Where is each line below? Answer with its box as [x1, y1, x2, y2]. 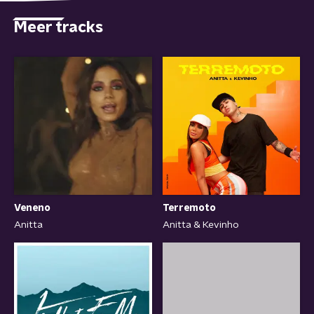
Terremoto [162, 203, 216, 213]
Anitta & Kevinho [162, 219, 239, 230]
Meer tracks [14, 19, 103, 35]
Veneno [14, 203, 50, 213]
